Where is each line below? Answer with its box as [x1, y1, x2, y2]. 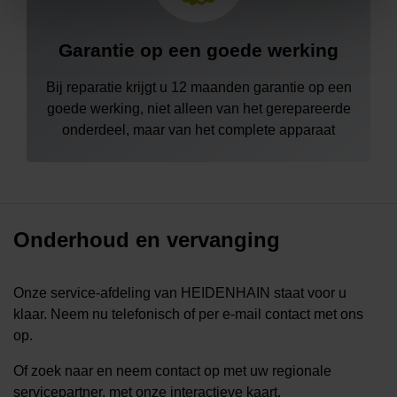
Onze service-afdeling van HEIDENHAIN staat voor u [13, 284, 346, 300]
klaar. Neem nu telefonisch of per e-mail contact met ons [13, 306, 363, 322]
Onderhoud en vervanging [13, 227, 280, 252]
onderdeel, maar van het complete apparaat [62, 121, 335, 137]
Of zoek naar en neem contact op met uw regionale [13, 362, 331, 378]
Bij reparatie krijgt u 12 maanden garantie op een [45, 79, 352, 95]
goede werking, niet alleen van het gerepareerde [46, 100, 351, 116]
